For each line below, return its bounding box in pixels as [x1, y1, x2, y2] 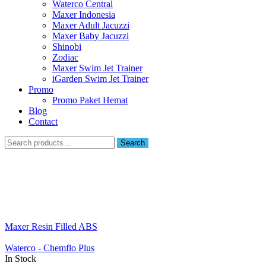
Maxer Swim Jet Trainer [52, 62, 142, 73]
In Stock [5, 253, 36, 264]
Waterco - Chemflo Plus [5, 242, 94, 253]
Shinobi [52, 41, 81, 52]
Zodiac [52, 52, 78, 62]
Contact [28, 116, 58, 126]
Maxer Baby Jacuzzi [52, 30, 129, 41]
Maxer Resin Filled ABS [5, 221, 97, 232]
